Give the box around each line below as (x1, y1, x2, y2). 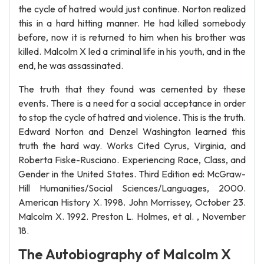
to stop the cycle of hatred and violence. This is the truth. (18, 111, 246, 123)
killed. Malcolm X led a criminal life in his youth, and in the (18, 45, 246, 57)
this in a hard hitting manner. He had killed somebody (18, 17, 246, 29)
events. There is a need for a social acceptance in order (18, 97, 246, 109)
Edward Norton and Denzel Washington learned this (18, 126, 246, 137)
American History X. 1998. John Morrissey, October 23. (18, 196, 246, 208)
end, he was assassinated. (18, 60, 123, 71)
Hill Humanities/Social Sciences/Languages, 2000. (18, 182, 246, 194)
